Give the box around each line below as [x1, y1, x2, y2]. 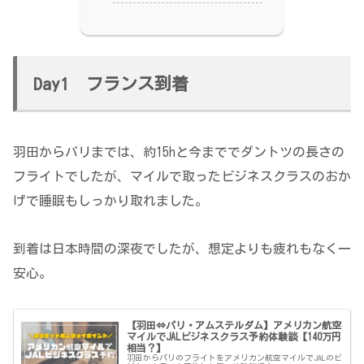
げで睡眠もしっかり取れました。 [13, 194, 208, 208]
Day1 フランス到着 [33, 76, 188, 93]
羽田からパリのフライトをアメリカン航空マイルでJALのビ [127, 353, 343, 362]
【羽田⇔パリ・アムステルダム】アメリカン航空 [127, 320, 342, 331]
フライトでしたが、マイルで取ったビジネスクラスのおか [13, 170, 351, 184]
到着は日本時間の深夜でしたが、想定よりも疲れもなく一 [13, 241, 351, 255]
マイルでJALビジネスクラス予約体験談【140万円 [127, 331, 342, 342]
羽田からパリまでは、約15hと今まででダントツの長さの [13, 145, 344, 159]
